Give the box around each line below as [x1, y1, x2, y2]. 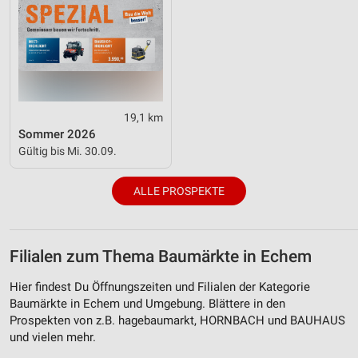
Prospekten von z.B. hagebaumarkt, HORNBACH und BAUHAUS [10, 312, 345, 328]
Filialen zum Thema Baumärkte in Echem [10, 246, 312, 266]
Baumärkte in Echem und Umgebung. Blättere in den [10, 296, 285, 311]
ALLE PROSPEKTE [133, 184, 225, 197]
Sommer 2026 [18, 126, 96, 141]
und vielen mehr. [10, 329, 96, 344]
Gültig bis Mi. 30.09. [18, 144, 117, 157]
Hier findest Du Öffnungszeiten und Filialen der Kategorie [10, 279, 310, 294]
